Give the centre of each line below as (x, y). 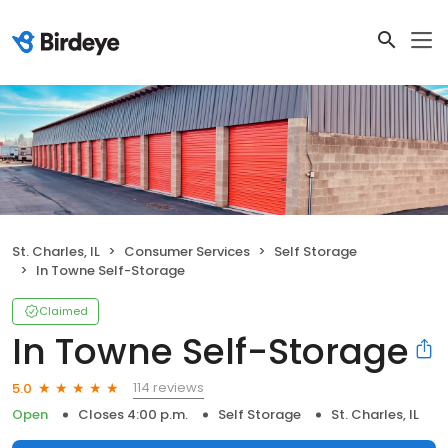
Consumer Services (187, 252)
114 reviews (168, 388)
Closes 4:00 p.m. (133, 415)
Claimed (63, 311)
